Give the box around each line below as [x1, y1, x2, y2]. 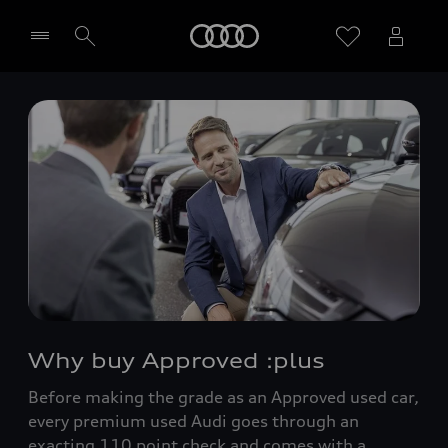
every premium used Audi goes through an [28, 410, 359, 431]
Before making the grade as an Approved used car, [28, 386, 419, 407]
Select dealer [64, 116, 165, 136]
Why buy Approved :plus [28, 347, 325, 373]
